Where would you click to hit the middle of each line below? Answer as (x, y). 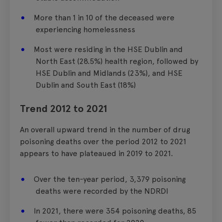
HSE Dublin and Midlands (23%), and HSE (109, 73)
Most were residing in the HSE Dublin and (108, 49)
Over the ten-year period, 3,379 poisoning (110, 179)
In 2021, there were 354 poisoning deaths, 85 (115, 211)
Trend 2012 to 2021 (63, 108)
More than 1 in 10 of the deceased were (104, 17)
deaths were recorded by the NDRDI (102, 191)
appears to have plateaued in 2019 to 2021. (96, 153)
